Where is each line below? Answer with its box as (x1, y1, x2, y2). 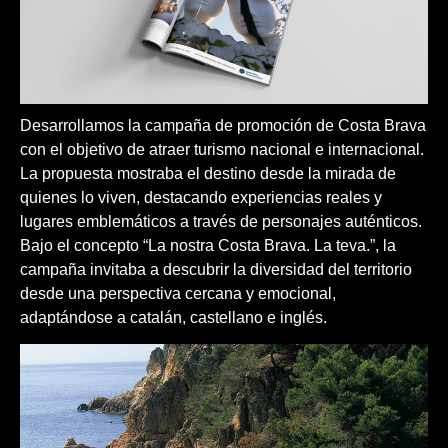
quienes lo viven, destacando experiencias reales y (20, 189, 382, 207)
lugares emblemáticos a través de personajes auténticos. (20, 213, 422, 231)
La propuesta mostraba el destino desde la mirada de (20, 165, 396, 183)
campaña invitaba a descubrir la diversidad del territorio (20, 261, 412, 279)
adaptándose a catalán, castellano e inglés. (20, 309, 327, 327)
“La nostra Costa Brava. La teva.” (143, 237, 375, 255)
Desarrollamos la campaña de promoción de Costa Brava (20, 117, 426, 135)
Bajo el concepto (20, 237, 143, 255)
